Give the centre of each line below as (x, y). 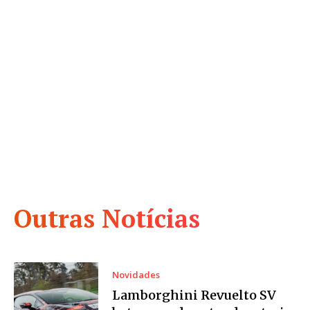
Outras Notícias (107, 219)
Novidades (136, 275)
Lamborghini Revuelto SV (194, 295)
